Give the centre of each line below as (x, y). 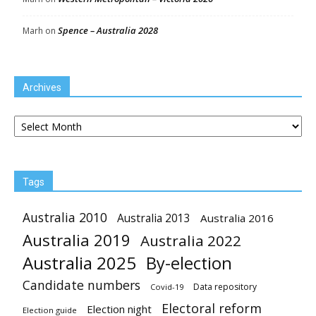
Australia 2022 (191, 241)
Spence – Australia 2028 (108, 30)
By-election (189, 263)
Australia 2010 (65, 217)
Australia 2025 (79, 263)
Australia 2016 (237, 218)
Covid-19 (167, 287)
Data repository (225, 287)
